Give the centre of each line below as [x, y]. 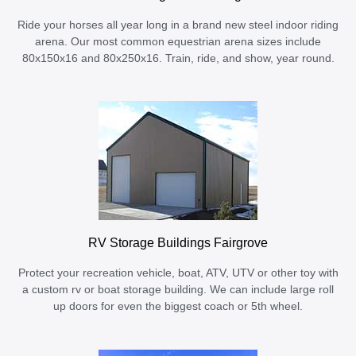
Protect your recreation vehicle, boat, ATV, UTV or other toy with [178, 273]
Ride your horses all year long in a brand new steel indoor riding [178, 25]
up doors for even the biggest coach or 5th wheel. [178, 307]
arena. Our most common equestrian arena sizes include [178, 41]
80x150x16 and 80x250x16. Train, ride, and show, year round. [178, 58]
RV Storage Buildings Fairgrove [178, 243]
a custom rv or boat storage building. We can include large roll [178, 290]
